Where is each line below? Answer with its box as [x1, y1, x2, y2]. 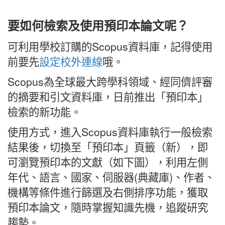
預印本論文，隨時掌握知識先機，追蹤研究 [8, 199, 208, 214]
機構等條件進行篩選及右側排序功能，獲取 [8, 184, 208, 199]
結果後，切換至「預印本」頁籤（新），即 [8, 139, 208, 154]
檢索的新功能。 [8, 103, 81, 119]
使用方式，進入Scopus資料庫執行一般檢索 [8, 124, 212, 139]
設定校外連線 [39, 53, 102, 69]
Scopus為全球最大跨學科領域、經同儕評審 [8, 73, 212, 89]
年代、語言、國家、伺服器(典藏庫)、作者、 [8, 169, 215, 184]
